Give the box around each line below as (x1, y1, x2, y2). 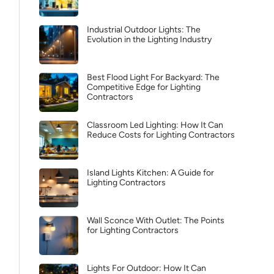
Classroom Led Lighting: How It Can (87, 120, 223, 130)
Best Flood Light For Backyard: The (87, 72, 220, 83)
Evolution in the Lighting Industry (87, 34, 212, 45)
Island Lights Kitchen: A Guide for (87, 168, 214, 178)
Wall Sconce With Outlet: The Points (87, 215, 224, 226)
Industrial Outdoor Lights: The (87, 24, 201, 35)
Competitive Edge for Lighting (87, 82, 201, 92)
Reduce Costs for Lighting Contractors (87, 130, 235, 140)
